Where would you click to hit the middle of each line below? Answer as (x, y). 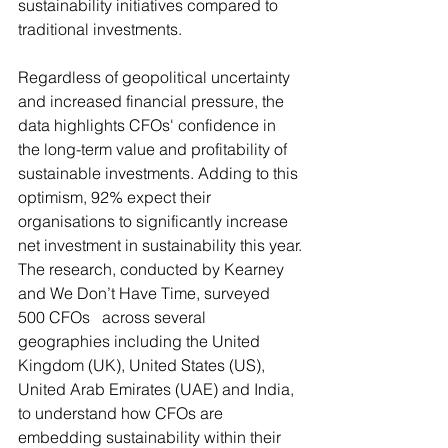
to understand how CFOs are (122, 413)
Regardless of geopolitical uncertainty (156, 77)
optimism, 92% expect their (116, 197)
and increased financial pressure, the (153, 101)
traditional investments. (100, 29)
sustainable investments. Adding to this (160, 173)
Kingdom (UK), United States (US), (143, 365)
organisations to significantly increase (155, 221)
